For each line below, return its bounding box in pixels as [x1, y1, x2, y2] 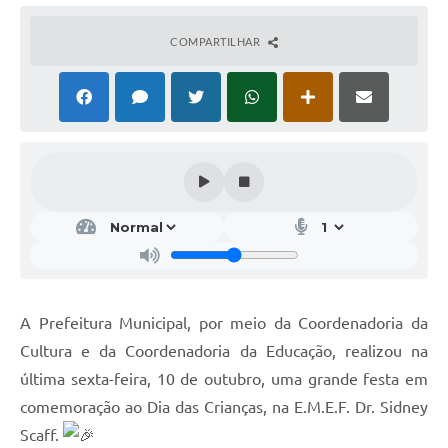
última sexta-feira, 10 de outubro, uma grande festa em [20, 369, 428, 388]
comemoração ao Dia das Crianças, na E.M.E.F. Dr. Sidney [20, 397, 428, 416]
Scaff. [20, 425, 63, 444]
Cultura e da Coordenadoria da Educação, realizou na [20, 341, 428, 360]
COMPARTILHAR [170, 34, 263, 48]
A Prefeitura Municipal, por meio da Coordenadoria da [20, 313, 428, 332]
